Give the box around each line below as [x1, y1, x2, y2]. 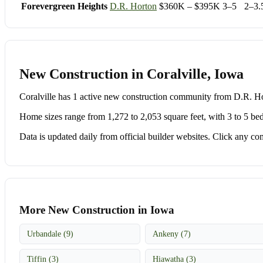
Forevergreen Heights [21, 1, 107, 12]
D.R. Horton [110, 1, 157, 12]
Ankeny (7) [153, 228, 191, 238]
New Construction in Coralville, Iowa [19, 66, 244, 82]
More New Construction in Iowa [19, 203, 174, 216]
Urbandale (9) [27, 228, 73, 238]
